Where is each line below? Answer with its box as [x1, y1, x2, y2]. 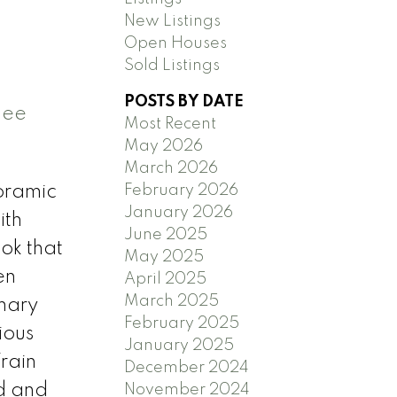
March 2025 [124, 292, 220, 309]
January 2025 [124, 337, 235, 354]
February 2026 [124, 182, 239, 198]
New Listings [124, 12, 222, 29]
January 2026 [124, 204, 234, 221]
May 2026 [124, 137, 204, 154]
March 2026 [124, 160, 219, 176]
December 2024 [124, 359, 250, 376]
